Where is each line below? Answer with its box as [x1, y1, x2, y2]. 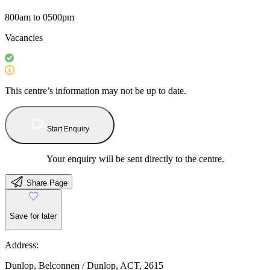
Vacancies [5, 32, 43, 43]
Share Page [27, 178, 67, 188]
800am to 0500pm [5, 11, 74, 22]
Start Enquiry [47, 124, 89, 133]
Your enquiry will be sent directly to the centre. [46, 153, 224, 164]
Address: [5, 240, 39, 251]
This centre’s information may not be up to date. [5, 85, 186, 96]
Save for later [10, 211, 57, 221]
